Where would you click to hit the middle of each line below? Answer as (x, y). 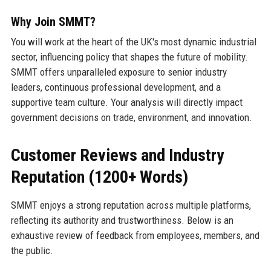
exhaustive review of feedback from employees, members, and (135, 236)
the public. (32, 251)
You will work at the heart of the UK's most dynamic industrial (133, 42)
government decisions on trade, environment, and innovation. (131, 118)
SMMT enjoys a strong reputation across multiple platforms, (131, 205)
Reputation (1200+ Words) (99, 177)
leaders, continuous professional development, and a (116, 87)
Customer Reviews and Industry (117, 155)
